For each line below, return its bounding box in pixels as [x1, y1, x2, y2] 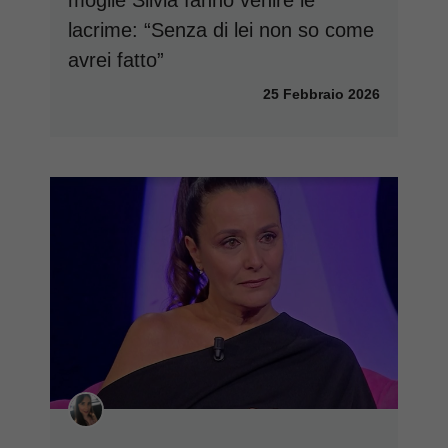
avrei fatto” [68, 49, 164, 72]
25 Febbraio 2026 [263, 86, 380, 103]
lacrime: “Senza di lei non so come [68, 19, 374, 42]
